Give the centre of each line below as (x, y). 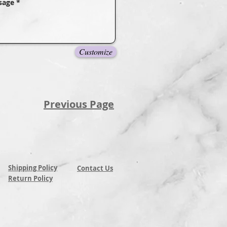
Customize (96, 52)
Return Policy (30, 179)
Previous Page (79, 104)
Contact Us (95, 168)
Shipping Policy (33, 168)
